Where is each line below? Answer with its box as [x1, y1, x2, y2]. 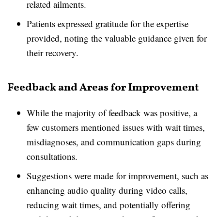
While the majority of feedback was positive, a [27, 107, 197, 119]
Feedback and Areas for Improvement [7, 80, 199, 95]
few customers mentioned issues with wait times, [27, 121, 205, 133]
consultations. [27, 150, 77, 162]
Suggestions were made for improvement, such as [27, 170, 208, 182]
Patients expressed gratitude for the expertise [27, 17, 188, 30]
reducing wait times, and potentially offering [27, 199, 190, 211]
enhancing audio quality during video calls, [27, 184, 187, 196]
